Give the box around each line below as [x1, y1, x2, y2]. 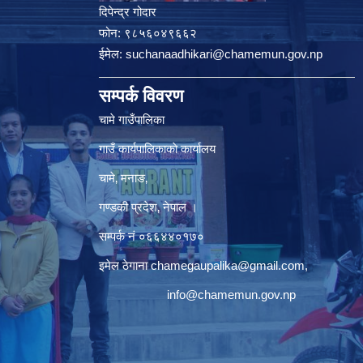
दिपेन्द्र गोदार [99, 4, 156, 19]
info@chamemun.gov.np [167, 287, 296, 301]
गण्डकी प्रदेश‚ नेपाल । [99, 199, 198, 214]
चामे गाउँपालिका [99, 112, 164, 126]
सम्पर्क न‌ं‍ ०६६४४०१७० [99, 228, 204, 243]
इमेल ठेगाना [99, 258, 151, 272]
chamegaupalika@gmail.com [151, 258, 305, 272]
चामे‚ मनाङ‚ [99, 170, 151, 185]
